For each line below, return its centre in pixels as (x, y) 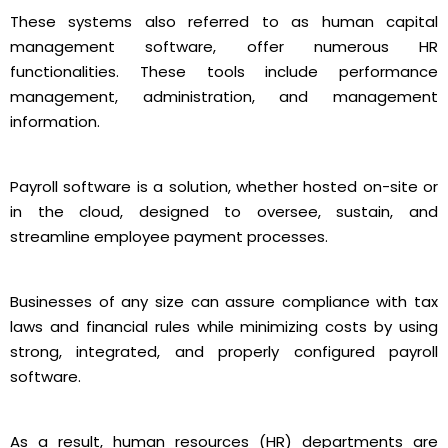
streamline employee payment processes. (169, 237)
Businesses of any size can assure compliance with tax (224, 302)
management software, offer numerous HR (224, 47)
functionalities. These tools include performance (224, 72)
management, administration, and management (224, 97)
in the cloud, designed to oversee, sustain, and (224, 212)
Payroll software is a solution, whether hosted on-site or (224, 187)
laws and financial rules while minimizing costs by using (224, 327)
